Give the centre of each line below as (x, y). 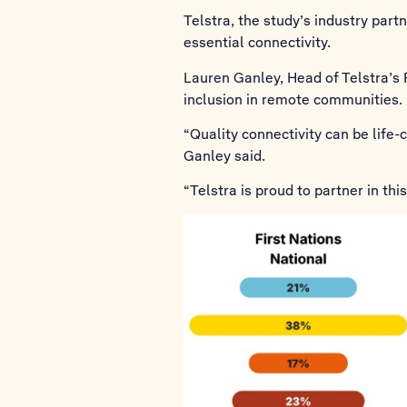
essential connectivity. (259, 43)
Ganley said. (224, 155)
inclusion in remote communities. (293, 99)
